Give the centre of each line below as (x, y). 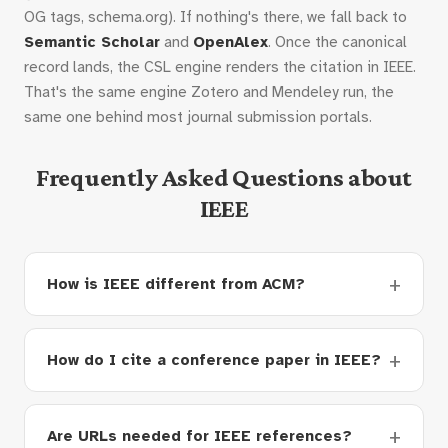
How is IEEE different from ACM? (176, 284)
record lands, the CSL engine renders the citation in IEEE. (220, 67)
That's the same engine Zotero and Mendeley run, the (209, 92)
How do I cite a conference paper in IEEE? (214, 360)
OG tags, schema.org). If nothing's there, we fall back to (215, 17)
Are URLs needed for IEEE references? (199, 436)
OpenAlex (230, 42)
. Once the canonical (337, 42)
